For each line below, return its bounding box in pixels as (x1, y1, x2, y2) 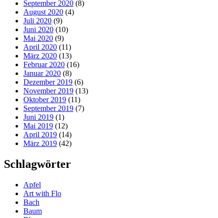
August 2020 (23, 8, 63, 17)
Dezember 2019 (23, 78, 73, 87)
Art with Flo (23, 189, 61, 198)
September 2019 (23, 104, 73, 113)
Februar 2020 (23, 60, 65, 69)
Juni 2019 (23, 113, 54, 122)
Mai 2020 (23, 34, 53, 43)
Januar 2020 (23, 69, 61, 78)
